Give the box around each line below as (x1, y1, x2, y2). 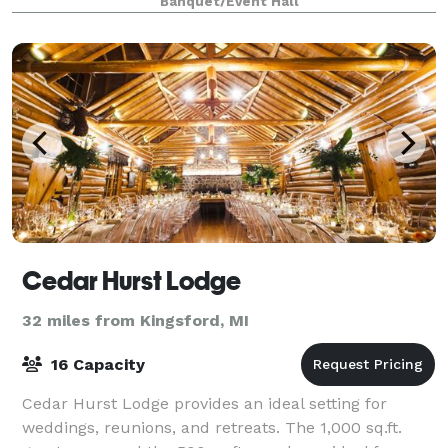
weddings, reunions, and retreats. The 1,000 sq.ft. (22, 417, 402, 437)
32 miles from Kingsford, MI (22, 310, 249, 330)
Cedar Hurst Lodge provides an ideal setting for (22, 393, 387, 413)
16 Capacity (46, 354, 145, 374)
